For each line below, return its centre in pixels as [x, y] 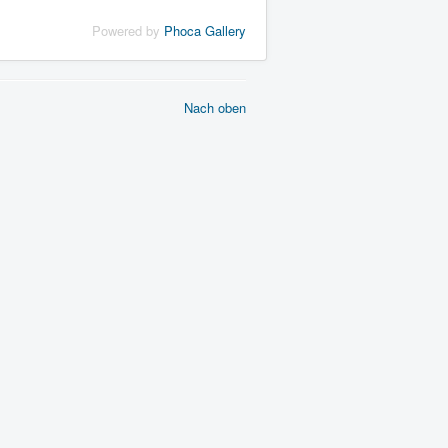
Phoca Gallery [205, 30]
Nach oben [215, 107]
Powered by [128, 30]
